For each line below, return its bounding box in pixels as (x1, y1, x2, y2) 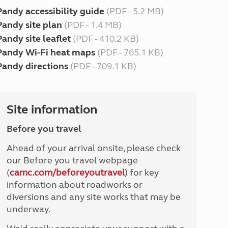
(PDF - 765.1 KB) (95, 47, 163, 58)
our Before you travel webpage (6, 155, 138, 166)
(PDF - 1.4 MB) (62, 19, 122, 31)
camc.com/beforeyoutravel (9, 167, 125, 178)
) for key (124, 167, 159, 178)
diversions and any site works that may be (6, 191, 181, 203)
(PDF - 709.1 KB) (68, 61, 136, 72)
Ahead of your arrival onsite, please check (6, 142, 181, 154)
